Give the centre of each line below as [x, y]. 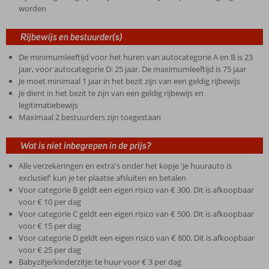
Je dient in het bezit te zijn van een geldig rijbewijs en [111, 93]
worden [32, 8]
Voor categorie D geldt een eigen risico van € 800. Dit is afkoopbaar [136, 238]
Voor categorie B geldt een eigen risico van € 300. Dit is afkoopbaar [136, 190]
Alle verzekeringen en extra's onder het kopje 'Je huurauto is [125, 166]
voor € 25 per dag [50, 250]
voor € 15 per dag [50, 226]
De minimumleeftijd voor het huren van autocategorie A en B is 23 [135, 57]
